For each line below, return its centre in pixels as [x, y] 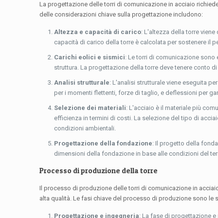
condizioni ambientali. [85, 128]
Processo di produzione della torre [99, 171]
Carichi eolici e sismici [90, 57]
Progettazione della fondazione [103, 144]
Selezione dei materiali [90, 108]
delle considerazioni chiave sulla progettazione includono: [121, 15]
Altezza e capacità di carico [98, 32]
